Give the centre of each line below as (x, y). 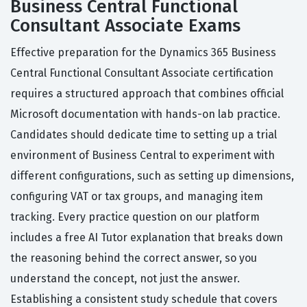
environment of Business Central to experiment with (143, 156)
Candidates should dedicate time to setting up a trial (144, 135)
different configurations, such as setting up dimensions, (152, 176)
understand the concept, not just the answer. (125, 279)
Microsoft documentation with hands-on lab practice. (145, 114)
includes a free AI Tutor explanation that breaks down (147, 238)
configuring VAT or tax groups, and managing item (137, 197)
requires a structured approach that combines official (147, 94)
